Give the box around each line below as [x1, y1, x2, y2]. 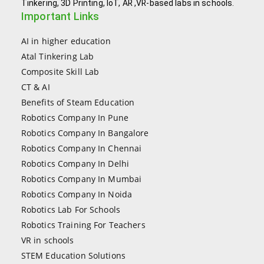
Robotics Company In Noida [21, 188, 133, 200]
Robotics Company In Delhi [21, 157, 130, 169]
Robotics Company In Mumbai [21, 173, 142, 184]
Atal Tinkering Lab [21, 50, 94, 62]
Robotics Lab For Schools [21, 203, 120, 215]
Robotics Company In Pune [21, 111, 128, 123]
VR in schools [21, 234, 74, 246]
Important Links [21, 9, 100, 22]
